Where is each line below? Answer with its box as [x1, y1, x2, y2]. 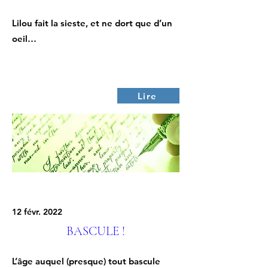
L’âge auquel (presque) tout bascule [12, 255, 160, 267]
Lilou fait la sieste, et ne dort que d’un [12, 17, 172, 29]
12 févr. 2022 [12, 206, 62, 217]
